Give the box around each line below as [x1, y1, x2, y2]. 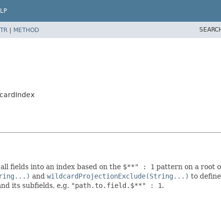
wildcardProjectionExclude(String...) [47, 172, 189, 180]
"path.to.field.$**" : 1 [71, 181, 162, 189]
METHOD [13, 26, 39, 34]
